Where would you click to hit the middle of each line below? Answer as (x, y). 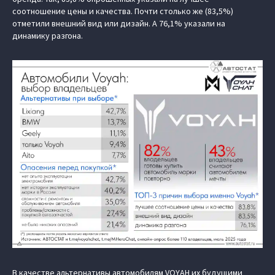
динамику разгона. (48, 36)
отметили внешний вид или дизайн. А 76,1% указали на (119, 23)
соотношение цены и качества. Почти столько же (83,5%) (123, 11)
